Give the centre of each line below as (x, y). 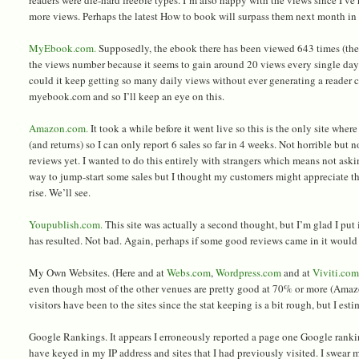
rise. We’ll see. (60, 192)
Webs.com (189, 272)
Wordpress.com (249, 272)
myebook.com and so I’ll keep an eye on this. (127, 96)
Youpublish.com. (66, 224)
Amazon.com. (59, 128)
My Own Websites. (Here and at (98, 272)
